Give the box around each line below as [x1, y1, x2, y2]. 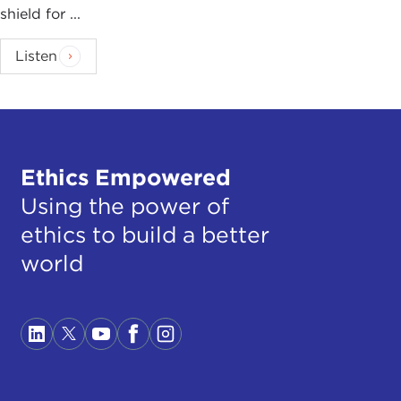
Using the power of [20, 192, 229, 219]
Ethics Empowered [20, 163, 231, 191]
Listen [15, 47, 57, 65]
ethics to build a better [20, 220, 269, 248]
